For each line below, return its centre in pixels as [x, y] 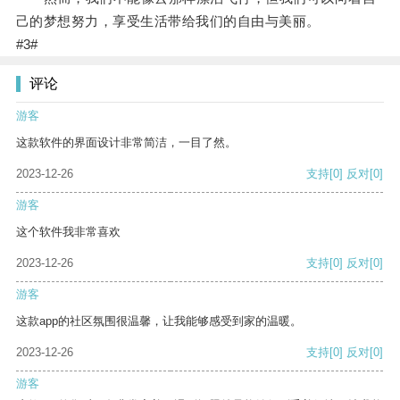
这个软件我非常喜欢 [68, 232]
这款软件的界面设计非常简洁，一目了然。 [126, 143]
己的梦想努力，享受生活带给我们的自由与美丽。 [168, 21]
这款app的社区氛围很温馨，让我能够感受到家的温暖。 [159, 321]
